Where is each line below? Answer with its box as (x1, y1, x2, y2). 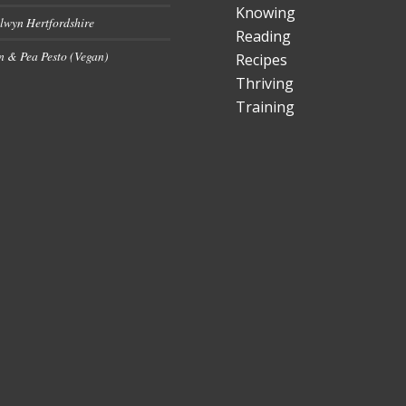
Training (236, 97, 295, 118)
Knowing (236, 3, 296, 24)
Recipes (236, 50, 288, 71)
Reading (236, 26, 292, 47)
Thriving (236, 73, 295, 94)
